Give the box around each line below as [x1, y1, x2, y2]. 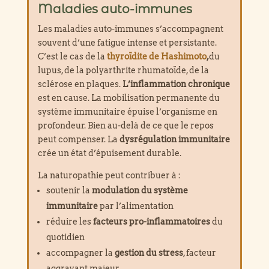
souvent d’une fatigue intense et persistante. [37, 38, 217, 48]
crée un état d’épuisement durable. [37, 148, 181, 159]
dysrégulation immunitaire [119, 134, 230, 145]
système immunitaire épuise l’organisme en [37, 107, 217, 117]
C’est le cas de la [37, 52, 107, 62]
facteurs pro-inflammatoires [92, 217, 210, 227]
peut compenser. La [37, 134, 119, 145]
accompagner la [46, 248, 115, 258]
